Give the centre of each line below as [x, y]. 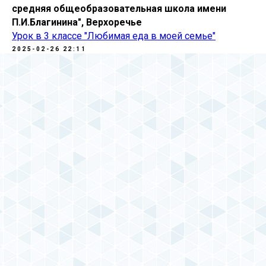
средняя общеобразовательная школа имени [119, 8]
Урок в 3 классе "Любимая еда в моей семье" [114, 36]
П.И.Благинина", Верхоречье [77, 22]
